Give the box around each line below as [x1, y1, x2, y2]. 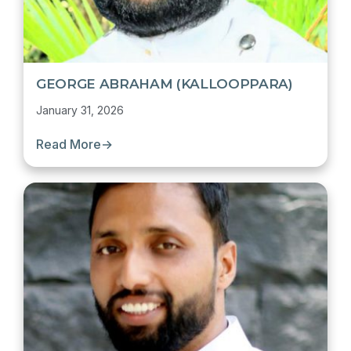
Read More [36, 136, 101, 152]
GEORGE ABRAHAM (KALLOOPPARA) [36, 76, 293, 92]
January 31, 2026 [36, 103, 124, 117]
